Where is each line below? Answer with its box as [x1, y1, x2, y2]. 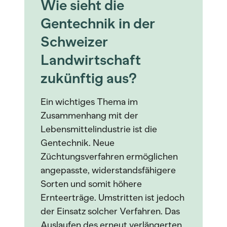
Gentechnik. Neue [41, 137, 115, 148]
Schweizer [41, 33, 108, 50]
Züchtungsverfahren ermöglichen [41, 151, 178, 162]
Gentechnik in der [41, 15, 155, 32]
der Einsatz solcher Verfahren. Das [41, 206, 180, 217]
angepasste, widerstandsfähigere [41, 165, 176, 176]
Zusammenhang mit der [41, 110, 138, 121]
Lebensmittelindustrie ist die [41, 124, 157, 135]
